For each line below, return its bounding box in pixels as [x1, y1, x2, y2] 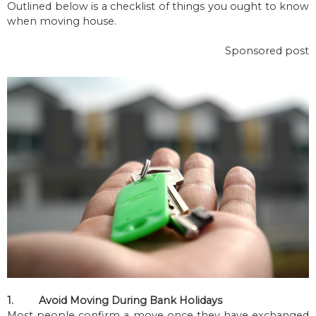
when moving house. [7, 14, 119, 28]
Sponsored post [225, 44, 309, 57]
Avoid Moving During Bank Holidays [39, 294, 225, 308]
